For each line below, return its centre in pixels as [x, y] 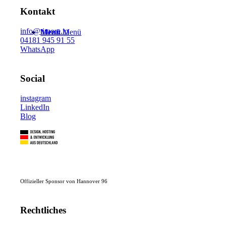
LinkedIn [35, 107]
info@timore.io [45, 31]
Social [33, 79]
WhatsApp [38, 49]
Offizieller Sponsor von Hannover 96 [64, 181]
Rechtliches [43, 210]
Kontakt [38, 11]
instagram [36, 98]
